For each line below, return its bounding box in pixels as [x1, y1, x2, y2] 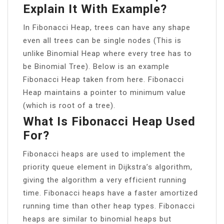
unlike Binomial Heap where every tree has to [23, 48, 192, 58]
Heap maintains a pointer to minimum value [23, 87, 186, 97]
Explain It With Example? [23, 1, 167, 16]
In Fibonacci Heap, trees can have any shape [23, 22, 190, 32]
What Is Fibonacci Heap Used [23, 114, 195, 128]
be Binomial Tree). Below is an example [23, 61, 169, 71]
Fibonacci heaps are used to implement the [23, 149, 185, 158]
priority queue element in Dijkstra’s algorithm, [23, 162, 192, 171]
